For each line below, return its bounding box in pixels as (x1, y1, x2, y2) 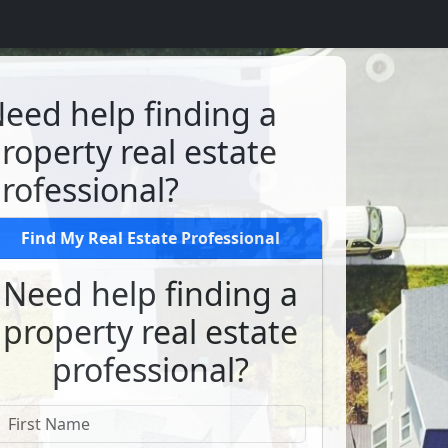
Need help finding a (3, 272, 299, 315)
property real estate (3, 310, 299, 353)
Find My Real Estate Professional (21, 227, 281, 249)
